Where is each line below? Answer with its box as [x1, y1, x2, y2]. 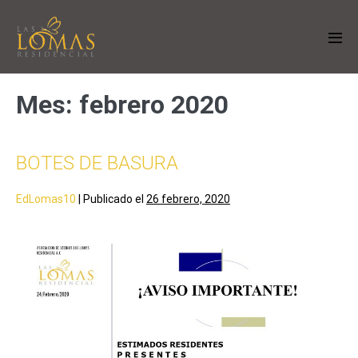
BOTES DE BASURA [16, 151, 178, 174]
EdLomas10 [16, 192, 76, 205]
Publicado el [83, 192, 144, 205]
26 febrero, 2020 [146, 192, 230, 205]
